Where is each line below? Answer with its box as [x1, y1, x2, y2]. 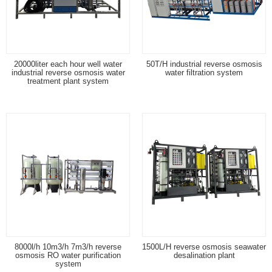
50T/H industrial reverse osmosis [146, 59, 262, 69]
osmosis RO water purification [15, 250, 121, 260]
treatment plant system [27, 76, 109, 86]
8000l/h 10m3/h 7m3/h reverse [15, 242, 121, 251]
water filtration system [165, 67, 243, 77]
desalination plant [173, 250, 235, 260]
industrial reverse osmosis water [11, 67, 125, 77]
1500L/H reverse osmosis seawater [142, 242, 266, 251]
